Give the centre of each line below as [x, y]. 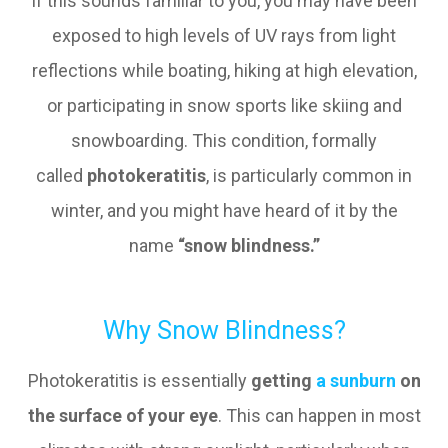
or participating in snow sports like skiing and [224, 105]
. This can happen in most [319, 415]
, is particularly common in [309, 175]
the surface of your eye [122, 415]
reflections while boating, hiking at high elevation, [224, 70]
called [61, 175]
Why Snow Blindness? [224, 330]
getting [283, 380]
